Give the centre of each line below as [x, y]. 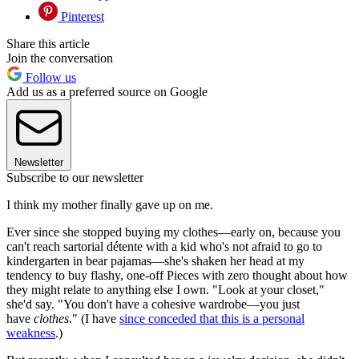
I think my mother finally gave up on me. [110, 205]
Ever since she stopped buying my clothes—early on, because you [173, 232]
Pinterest [81, 17]
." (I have [94, 319]
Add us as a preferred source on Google [107, 92]
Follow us [49, 78]
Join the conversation [60, 58]
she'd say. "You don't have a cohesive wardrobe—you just [153, 305]
